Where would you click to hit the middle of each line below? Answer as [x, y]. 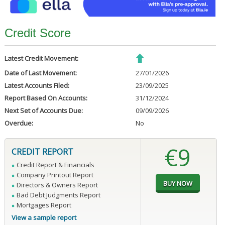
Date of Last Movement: [40, 73]
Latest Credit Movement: [41, 59]
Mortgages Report [44, 205]
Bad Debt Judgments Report [58, 195]
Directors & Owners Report [57, 185]
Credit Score [37, 33]
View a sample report [44, 218]
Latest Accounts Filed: [37, 86]
